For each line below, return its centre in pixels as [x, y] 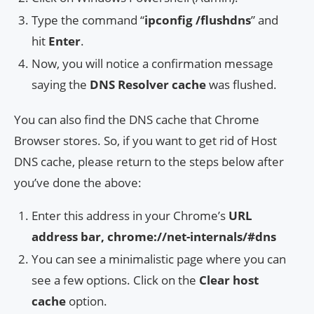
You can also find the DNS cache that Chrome [137, 119]
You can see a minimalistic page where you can [159, 259]
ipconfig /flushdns [198, 20]
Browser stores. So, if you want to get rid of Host [145, 140]
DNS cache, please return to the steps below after [149, 161]
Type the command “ [88, 20]
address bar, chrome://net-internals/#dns [154, 236]
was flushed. [241, 84]
